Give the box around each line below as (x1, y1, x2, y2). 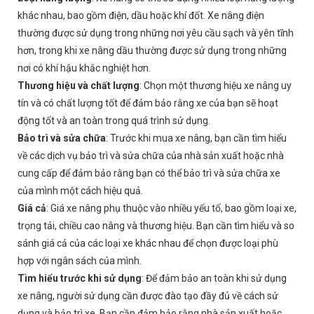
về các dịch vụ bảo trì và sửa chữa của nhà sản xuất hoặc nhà (18, 150, 284, 161)
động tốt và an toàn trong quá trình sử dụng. (18, 115, 210, 126)
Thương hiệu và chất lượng (18, 80, 139, 91)
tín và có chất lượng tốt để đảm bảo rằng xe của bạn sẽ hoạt (18, 97, 278, 109)
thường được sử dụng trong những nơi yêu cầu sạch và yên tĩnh (18, 27, 294, 39)
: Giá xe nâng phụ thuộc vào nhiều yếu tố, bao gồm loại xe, (46, 203, 296, 214)
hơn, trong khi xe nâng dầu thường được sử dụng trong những (18, 45, 287, 56)
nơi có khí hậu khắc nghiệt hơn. (18, 62, 151, 74)
